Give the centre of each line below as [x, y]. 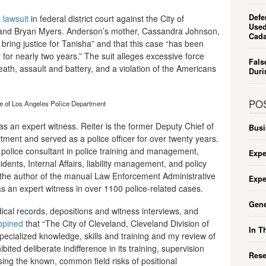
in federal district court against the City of [106, 18]
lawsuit [16, 18]
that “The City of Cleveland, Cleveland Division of [116, 224]
